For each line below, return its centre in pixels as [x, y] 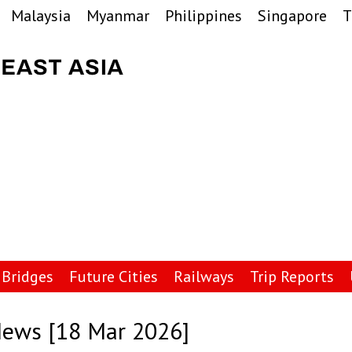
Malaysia [41, 16]
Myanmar [118, 16]
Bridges [27, 277]
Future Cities [114, 277]
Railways [204, 277]
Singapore [292, 16]
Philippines [203, 16]
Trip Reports [292, 277]
